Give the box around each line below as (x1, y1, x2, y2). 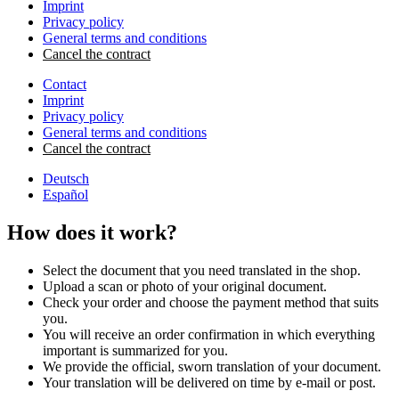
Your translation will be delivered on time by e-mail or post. (43, 374, 376, 390)
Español (43, 187, 88, 203)
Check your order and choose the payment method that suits (43, 294, 379, 310)
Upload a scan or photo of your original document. (43, 278, 327, 294)
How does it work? (7, 221, 177, 245)
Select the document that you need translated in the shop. (43, 262, 361, 278)
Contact (43, 77, 86, 93)
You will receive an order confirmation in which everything (43, 326, 375, 342)
